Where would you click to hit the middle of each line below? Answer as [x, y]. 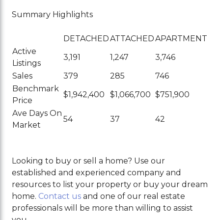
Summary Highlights [53, 15]
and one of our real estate [133, 196]
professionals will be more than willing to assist [103, 208]
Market [27, 125]
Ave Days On [37, 113]
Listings [27, 63]
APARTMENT [181, 39]
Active [25, 52]
